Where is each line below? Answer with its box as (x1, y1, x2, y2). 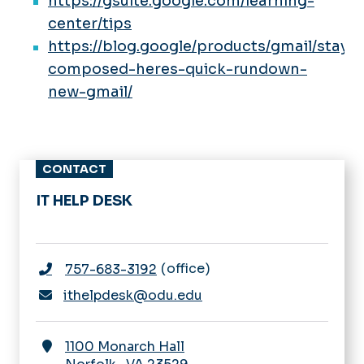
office (163, 259, 208, 277)
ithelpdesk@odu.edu (63, 286, 202, 304)
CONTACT (42, 161, 106, 176)
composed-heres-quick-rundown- (48, 59, 307, 78)
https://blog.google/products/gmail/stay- (48, 37, 356, 55)
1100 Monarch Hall (65, 337, 184, 355)
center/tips (48, 14, 132, 32)
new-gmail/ (48, 82, 132, 101)
